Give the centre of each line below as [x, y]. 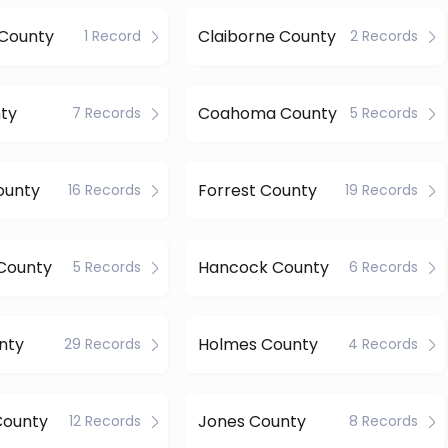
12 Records [105, 421]
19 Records [381, 190]
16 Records [105, 190]
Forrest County [257, 190]
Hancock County [263, 267]
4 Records [382, 344]
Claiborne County [266, 36]
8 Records [383, 421]
